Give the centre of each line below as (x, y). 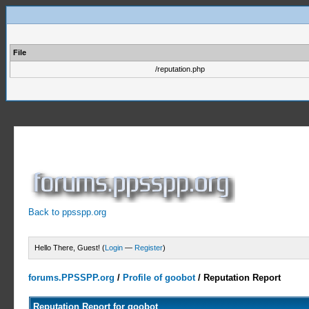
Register (149, 248)
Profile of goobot (159, 278)
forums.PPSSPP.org (72, 278)
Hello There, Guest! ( (70, 248)
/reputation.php (180, 69)
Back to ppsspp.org (68, 212)
